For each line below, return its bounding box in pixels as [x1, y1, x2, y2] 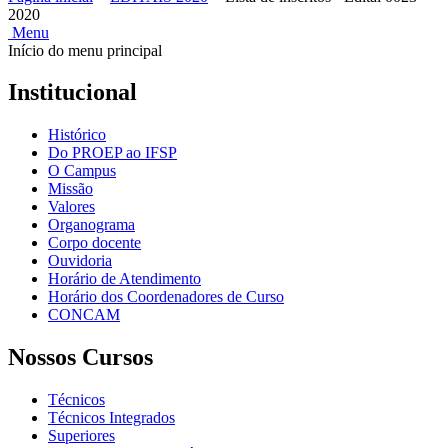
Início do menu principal [8, 41, 162, 59]
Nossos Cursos [8, 344, 153, 371]
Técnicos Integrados [48, 409, 175, 427]
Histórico [48, 126, 106, 144]
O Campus [48, 162, 116, 180]
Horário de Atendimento [48, 270, 201, 288]
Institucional [8, 79, 137, 106]
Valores [48, 198, 95, 216]
